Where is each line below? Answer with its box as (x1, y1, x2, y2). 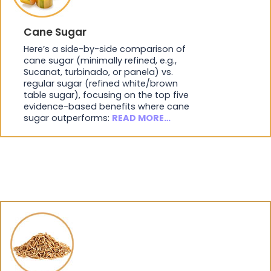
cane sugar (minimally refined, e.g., (24, 54, 177, 67)
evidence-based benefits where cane (24, 100, 189, 113)
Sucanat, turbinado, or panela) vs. (24, 66, 173, 79)
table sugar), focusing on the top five (24, 89, 189, 102)
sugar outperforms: (24, 112, 112, 125)
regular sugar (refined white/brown (24, 77, 178, 90)
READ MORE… (112, 112, 171, 125)
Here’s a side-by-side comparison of (24, 43, 186, 56)
